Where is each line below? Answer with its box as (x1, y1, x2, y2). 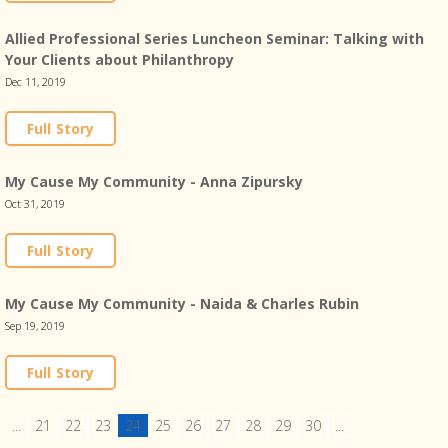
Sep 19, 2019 (5, 318, 65, 333)
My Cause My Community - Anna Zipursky (5, 172, 303, 191)
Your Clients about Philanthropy (5, 50, 234, 69)
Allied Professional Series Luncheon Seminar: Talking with (5, 29, 424, 48)
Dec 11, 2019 (5, 74, 66, 89)
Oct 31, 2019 (5, 196, 65, 211)
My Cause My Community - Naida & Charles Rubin (5, 294, 359, 313)
